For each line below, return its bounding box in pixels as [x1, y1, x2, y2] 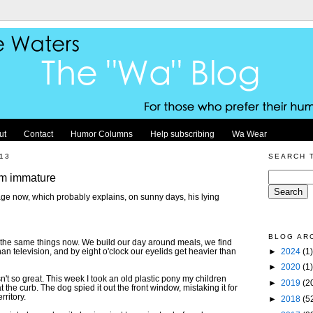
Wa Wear [232, 129, 267, 138]
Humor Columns [71, 129, 133, 138]
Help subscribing [150, 129, 214, 138]
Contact [24, 129, 53, 138]
